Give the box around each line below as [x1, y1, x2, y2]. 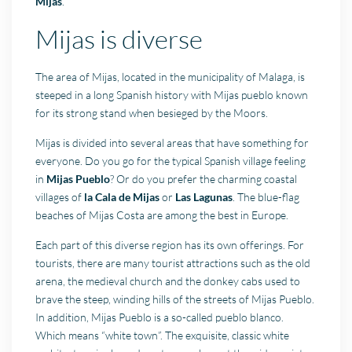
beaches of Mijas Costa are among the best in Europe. [35, 207, 289, 222]
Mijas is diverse [35, 22, 203, 55]
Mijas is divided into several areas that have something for [35, 135, 310, 149]
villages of [35, 189, 85, 203]
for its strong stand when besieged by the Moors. [35, 105, 269, 119]
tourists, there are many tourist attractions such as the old [35, 255, 311, 269]
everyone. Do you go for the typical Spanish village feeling [35, 153, 306, 167]
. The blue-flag [233, 189, 300, 203]
